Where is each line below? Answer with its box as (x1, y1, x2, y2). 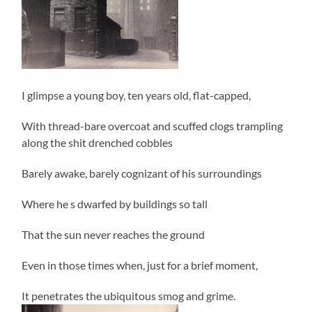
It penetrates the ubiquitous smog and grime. (22, 289, 236, 303)
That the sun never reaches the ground (22, 228, 205, 242)
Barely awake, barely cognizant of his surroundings (22, 166, 263, 180)
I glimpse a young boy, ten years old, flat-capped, (22, 88, 251, 102)
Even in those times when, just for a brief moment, (22, 258, 258, 272)
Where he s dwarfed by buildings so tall (22, 197, 208, 211)
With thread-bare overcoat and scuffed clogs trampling (22, 119, 283, 133)
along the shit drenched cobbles (22, 136, 173, 150)
